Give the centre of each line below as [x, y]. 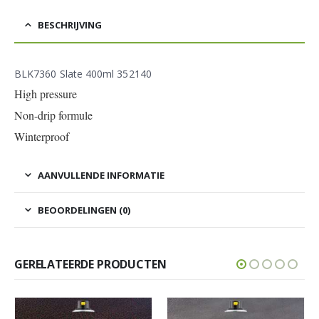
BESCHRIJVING [70, 25]
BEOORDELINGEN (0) [84, 210]
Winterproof [42, 136]
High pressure [46, 93]
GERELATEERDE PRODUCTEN [90, 264]
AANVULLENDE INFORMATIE [101, 175]
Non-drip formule [53, 115]
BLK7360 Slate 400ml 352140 [83, 73]
